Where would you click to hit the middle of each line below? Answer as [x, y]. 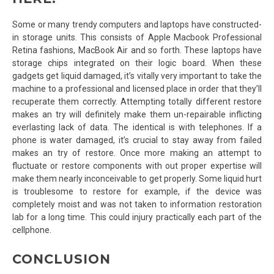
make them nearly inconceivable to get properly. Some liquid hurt [137, 179]
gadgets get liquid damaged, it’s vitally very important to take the [137, 76]
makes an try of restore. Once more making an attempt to [137, 153]
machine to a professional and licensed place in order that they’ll [137, 89]
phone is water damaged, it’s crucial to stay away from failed [137, 140]
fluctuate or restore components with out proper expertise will [137, 166]
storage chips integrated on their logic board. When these [137, 63]
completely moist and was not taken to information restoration [137, 205]
